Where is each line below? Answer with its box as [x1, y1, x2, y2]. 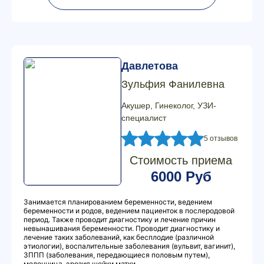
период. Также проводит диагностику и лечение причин [24, 215, 216, 224]
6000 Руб [150, 169, 212, 184]
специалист [121, 113, 166, 123]
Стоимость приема [130, 154, 232, 167]
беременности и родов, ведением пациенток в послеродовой [24, 206, 235, 215]
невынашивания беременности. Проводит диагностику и [24, 224, 220, 233]
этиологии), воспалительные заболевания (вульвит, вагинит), [24, 242, 235, 250]
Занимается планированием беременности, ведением [24, 197, 212, 206]
